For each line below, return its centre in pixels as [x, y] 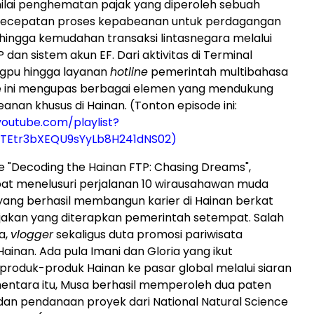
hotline [129, 71]
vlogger [32, 234]
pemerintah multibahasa [218, 71]
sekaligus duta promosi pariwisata [148, 234]
